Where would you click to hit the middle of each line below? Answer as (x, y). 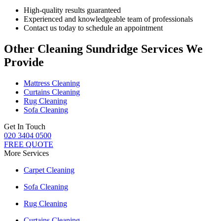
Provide (24, 62)
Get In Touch (25, 126)
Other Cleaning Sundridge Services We (103, 49)
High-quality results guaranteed (72, 10)
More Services (26, 153)
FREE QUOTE (29, 144)
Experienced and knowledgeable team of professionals (108, 19)
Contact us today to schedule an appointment (93, 28)
